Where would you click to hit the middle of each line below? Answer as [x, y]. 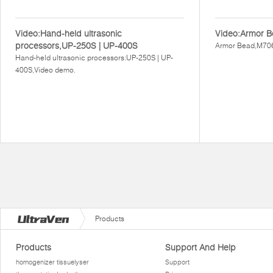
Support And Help [200, 247]
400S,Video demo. [45, 70]
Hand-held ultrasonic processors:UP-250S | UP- [94, 58]
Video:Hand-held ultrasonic [69, 34]
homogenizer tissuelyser [53, 262]
